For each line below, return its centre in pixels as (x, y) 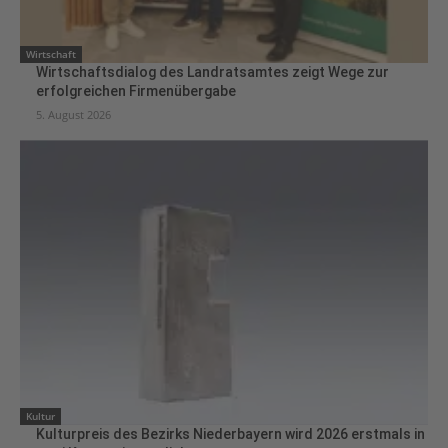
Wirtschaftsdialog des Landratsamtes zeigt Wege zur (212, 71)
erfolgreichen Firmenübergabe (136, 90)
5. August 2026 (73, 114)
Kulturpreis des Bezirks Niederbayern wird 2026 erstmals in (230, 434)
